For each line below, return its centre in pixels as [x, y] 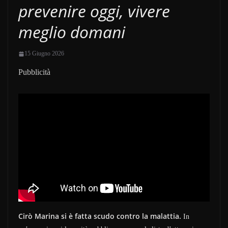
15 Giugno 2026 [44, 53]
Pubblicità [34, 72]
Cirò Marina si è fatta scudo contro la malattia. [100, 216]
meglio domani [72, 32]
